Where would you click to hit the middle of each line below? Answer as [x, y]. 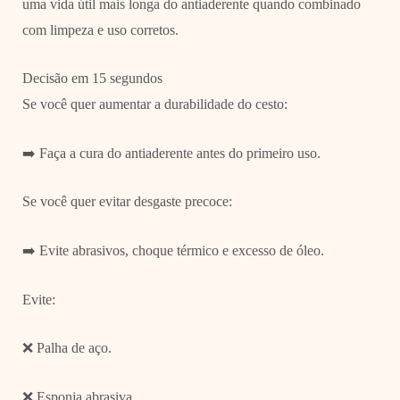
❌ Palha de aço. [67, 348]
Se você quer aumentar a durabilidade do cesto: [154, 104]
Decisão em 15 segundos [92, 79]
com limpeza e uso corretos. [100, 29]
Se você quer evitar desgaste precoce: [127, 202]
